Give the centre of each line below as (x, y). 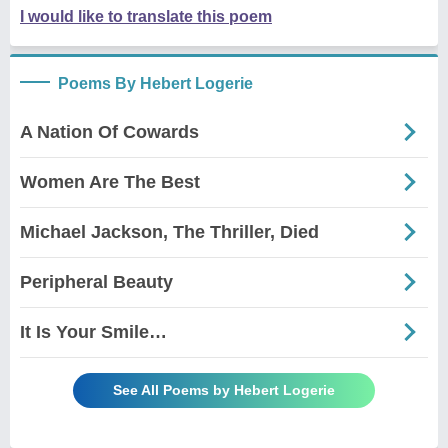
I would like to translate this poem (146, 16)
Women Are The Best (110, 181)
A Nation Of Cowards (109, 131)
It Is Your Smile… (93, 331)
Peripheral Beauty (96, 281)
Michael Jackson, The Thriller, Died (169, 231)
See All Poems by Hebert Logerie (224, 389)
